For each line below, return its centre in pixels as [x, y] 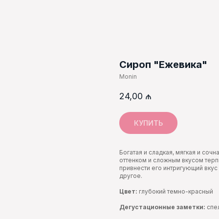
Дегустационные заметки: [163, 207]
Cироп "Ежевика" [163, 65]
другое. [131, 176]
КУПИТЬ [148, 123]
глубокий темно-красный [175, 192]
